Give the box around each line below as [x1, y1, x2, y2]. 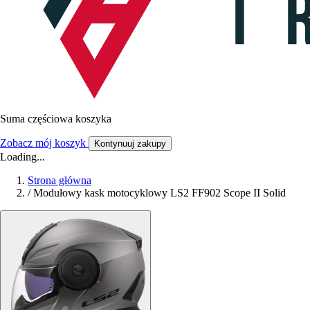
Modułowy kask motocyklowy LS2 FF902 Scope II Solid [33, 186, 286, 199]
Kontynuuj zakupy [94, 138, 166, 149]
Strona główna [28, 174, 91, 186]
